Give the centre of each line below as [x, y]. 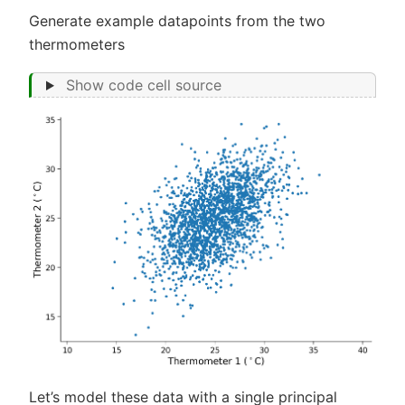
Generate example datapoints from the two [177, 20]
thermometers [77, 44]
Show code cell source [143, 85]
